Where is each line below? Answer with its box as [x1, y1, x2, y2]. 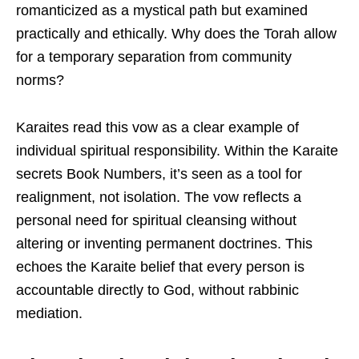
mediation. [16, 305, 83, 321]
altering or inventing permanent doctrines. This [16, 235, 313, 252]
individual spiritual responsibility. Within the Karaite [16, 142, 338, 159]
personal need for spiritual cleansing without [16, 212, 296, 228]
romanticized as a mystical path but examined [16, 2, 308, 18]
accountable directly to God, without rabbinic [16, 281, 299, 298]
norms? [16, 71, 64, 88]
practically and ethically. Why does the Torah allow [16, 25, 337, 42]
